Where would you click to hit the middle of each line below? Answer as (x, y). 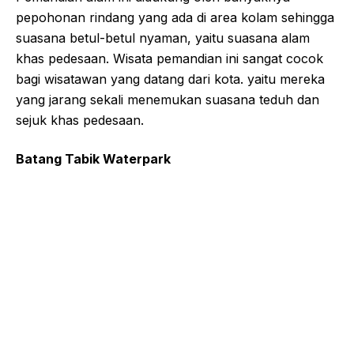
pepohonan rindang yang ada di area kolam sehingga (175, 17)
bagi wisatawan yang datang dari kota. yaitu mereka (170, 79)
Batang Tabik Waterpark (93, 158)
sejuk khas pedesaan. (80, 120)
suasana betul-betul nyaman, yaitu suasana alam (163, 38)
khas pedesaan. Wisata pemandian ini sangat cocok (169, 58)
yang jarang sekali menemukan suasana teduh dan (168, 99)
